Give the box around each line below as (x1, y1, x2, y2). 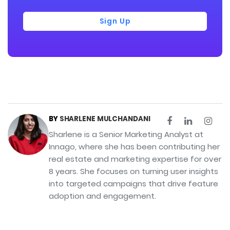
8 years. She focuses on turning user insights (49, 166, 218, 177)
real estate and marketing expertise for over (49, 154, 221, 165)
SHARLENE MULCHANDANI (59, 114, 150, 124)
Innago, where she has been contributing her (49, 141, 220, 152)
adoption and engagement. (49, 190, 156, 202)
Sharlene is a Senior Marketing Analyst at (49, 129, 203, 140)
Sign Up (100, 16, 130, 27)
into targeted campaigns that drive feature (49, 178, 218, 189)
